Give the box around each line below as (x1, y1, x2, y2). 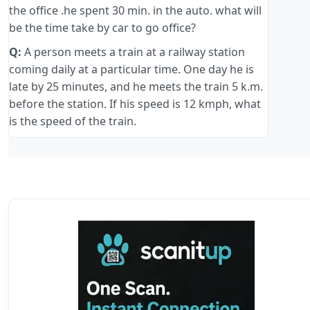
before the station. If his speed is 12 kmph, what (9, 96, 261, 112)
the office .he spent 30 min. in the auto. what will (9, 3, 262, 19)
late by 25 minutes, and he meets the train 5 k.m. (9, 79, 263, 95)
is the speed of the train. (9, 113, 136, 129)
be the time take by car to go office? (9, 20, 196, 36)
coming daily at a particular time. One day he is (9, 62, 254, 77)
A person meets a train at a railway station (21, 44, 245, 60)
